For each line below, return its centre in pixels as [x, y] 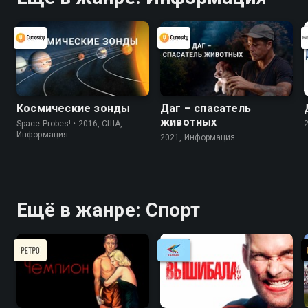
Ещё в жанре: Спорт [108, 210]
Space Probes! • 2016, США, [70, 123]
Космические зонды [74, 108]
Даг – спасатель [206, 108]
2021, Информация [198, 137]
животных [189, 122]
